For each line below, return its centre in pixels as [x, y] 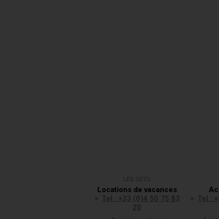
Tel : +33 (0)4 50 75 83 [141, 198]
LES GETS [137, 179]
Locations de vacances [137, 190]
